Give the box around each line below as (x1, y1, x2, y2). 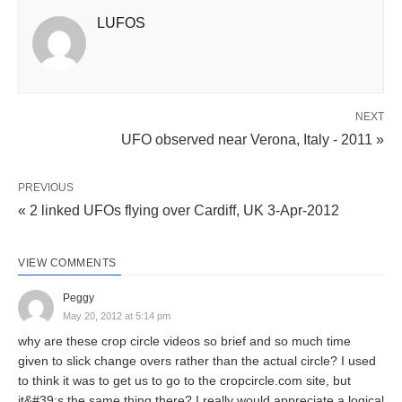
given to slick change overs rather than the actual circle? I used (18, 353, 376, 368)
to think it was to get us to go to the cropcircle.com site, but (18, 372, 351, 388)
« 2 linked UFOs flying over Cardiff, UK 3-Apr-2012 (18, 202, 339, 218)
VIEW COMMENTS (18, 256, 117, 269)
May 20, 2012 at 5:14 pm (63, 310, 170, 321)
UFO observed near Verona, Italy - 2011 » (121, 131, 384, 147)
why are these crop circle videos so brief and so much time (18, 333, 351, 348)
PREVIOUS (18, 180, 74, 194)
